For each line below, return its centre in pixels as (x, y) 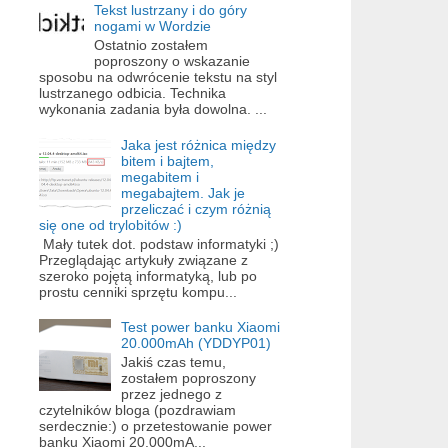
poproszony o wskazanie (172, 61)
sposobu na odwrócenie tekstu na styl (157, 77)
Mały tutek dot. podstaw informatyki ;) (158, 243)
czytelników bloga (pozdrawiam (137, 409)
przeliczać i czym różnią (196, 208)
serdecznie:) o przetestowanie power (155, 425)
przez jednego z (172, 393)
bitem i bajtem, (168, 160)
